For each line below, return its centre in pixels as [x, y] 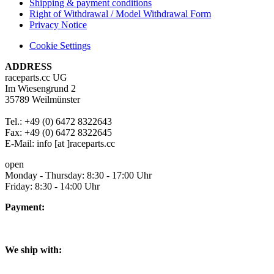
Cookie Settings [60, 45]
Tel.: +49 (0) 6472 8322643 [58, 121]
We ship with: [33, 250]
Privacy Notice [58, 24]
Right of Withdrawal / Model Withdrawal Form [120, 13]
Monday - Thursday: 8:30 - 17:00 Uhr [78, 175]
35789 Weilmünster [43, 99]
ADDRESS [28, 66]
